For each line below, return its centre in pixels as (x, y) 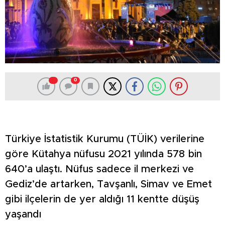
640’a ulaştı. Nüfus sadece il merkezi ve (99, 169)
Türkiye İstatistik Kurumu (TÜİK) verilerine (105, 139)
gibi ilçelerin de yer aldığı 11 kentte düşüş (102, 199)
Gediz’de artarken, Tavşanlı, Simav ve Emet (108, 184)
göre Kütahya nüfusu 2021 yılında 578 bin (103, 154)
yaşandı (23, 214)
